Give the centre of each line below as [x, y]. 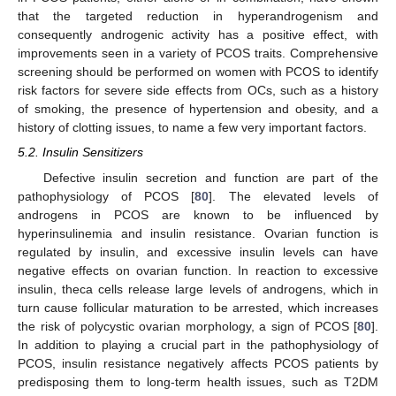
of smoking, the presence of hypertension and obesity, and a [198, 109]
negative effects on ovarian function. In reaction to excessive [198, 270]
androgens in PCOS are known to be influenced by [198, 214]
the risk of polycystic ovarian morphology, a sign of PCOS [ [187, 326]
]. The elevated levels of [294, 196]
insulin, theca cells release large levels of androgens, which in [198, 289]
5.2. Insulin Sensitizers [80, 152]
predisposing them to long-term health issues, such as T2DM [198, 381]
